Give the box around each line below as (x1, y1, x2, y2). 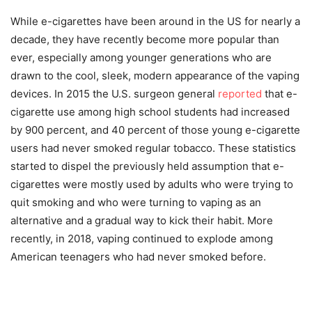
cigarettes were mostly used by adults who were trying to (10, 177, 293, 191)
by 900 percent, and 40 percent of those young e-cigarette (10, 123, 300, 136)
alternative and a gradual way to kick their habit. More (10, 213, 273, 227)
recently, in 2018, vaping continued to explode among (10, 231, 273, 245)
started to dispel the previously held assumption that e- (10, 159, 284, 173)
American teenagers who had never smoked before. (10, 249, 266, 263)
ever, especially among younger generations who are (10, 50, 272, 64)
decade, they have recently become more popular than (10, 32, 279, 46)
